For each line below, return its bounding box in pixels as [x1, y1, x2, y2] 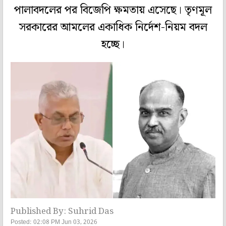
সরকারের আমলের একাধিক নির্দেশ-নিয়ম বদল [19, 19, 207, 37]
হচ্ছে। [101, 36, 125, 54]
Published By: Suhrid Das [11, 204, 114, 218]
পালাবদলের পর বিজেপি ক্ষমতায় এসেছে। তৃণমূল [14, 2, 212, 20]
